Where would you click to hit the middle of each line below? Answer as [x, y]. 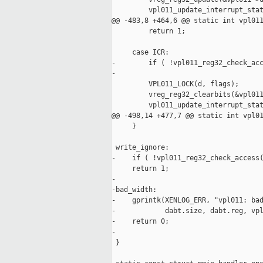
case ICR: [140, 53]
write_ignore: [140, 148]
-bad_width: [134, 190]
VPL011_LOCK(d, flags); [175, 84]
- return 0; [140, 222]
